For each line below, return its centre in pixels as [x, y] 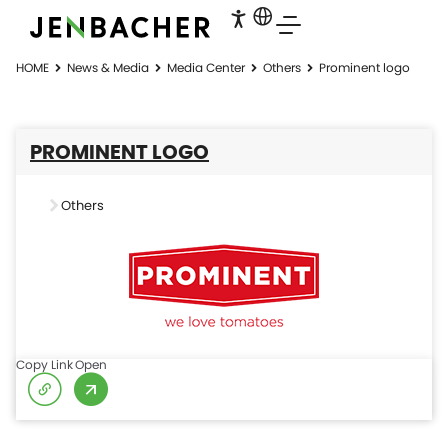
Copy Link [44, 364]
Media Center [206, 67]
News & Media [108, 67]
